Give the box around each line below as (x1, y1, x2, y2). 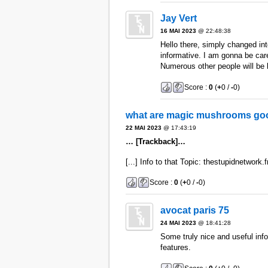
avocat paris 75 (160, 205, 229, 216)
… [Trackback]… (125, 136, 185, 146)
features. (160, 243, 191, 252)
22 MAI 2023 (125, 124, 162, 131)
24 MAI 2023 (160, 220, 196, 227)
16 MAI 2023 (160, 28, 196, 35)
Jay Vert (160, 13, 197, 24)
